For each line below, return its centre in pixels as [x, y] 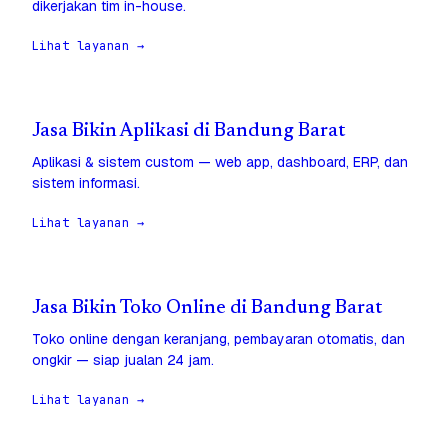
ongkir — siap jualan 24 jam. [123, 360]
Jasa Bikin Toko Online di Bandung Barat [207, 309]
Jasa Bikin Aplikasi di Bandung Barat [188, 132]
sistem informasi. [86, 183]
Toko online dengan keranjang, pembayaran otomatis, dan [218, 339]
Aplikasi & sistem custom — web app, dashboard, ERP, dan [220, 162]
